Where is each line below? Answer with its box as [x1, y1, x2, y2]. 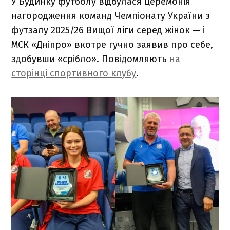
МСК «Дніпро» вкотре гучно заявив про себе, [11, 39, 214, 50]
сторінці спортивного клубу [11, 67, 137, 79]
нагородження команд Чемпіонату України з [11, 10, 210, 22]
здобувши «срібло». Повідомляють [11, 53, 170, 65]
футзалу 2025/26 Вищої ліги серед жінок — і [11, 24, 205, 36]
